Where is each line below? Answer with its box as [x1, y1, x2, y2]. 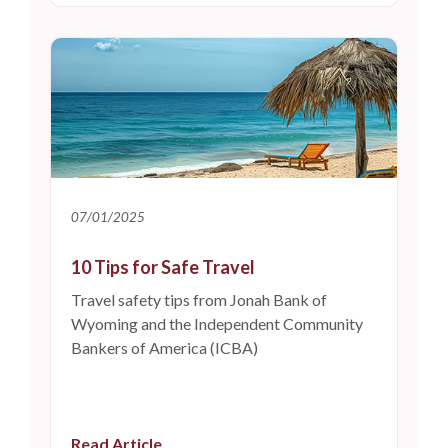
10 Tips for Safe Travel [71, 255, 255, 278]
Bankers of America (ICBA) [71, 337, 258, 357]
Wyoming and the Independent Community [71, 313, 363, 333]
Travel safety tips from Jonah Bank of [71, 289, 327, 309]
